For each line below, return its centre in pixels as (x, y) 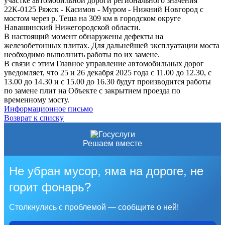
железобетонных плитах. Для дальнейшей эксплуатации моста (112, 45)
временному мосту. (37, 99)
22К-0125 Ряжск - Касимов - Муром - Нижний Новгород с (104, 9)
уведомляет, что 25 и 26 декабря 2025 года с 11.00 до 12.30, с (108, 72)
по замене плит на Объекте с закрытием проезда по (92, 90)
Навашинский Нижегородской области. (72, 27)
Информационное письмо (48, 108)
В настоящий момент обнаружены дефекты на (84, 36)
